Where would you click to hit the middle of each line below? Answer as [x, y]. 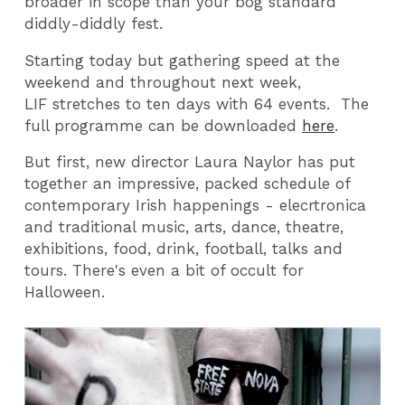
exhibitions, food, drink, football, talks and [184, 249]
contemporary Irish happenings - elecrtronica [196, 206]
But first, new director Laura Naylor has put [190, 162]
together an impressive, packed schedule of [188, 184]
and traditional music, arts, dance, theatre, [184, 227]
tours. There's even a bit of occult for [165, 271]
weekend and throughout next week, [163, 82]
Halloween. [65, 292]
